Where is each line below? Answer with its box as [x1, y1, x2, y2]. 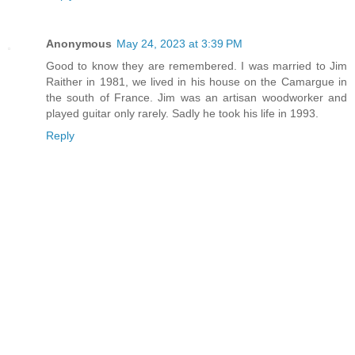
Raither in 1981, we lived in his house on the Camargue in [46, 75, 347, 89]
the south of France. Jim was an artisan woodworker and [46, 91, 347, 105]
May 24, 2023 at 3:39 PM [116, 37, 242, 51]
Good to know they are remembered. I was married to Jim [46, 59, 347, 73]
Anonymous [46, 37, 112, 51]
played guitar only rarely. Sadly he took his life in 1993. [46, 107, 319, 120]
